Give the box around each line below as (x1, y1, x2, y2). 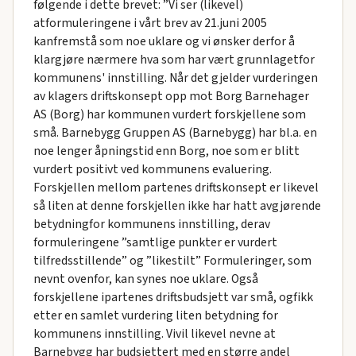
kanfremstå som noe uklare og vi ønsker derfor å (33, 32, 295, 50)
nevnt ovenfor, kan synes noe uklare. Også (33, 269, 258, 288)
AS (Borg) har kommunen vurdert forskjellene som (33, 105, 306, 123)
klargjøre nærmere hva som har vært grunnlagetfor (33, 50, 315, 68)
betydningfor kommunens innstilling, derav (33, 215, 270, 233)
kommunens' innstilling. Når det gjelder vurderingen (33, 68, 318, 87)
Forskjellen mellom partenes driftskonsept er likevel (33, 178, 319, 196)
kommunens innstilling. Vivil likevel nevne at (33, 324, 276, 342)
